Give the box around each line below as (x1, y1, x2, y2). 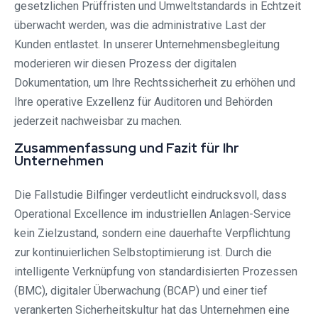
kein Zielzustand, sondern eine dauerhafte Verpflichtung (14, 226, 290, 241)
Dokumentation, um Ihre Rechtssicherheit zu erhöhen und (14, 76, 295, 90)
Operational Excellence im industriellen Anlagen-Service (14, 207, 291, 221)
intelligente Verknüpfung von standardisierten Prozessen (14, 265, 297, 279)
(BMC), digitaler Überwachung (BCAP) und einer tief (14, 284, 268, 298)
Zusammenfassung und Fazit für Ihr (14, 139, 239, 158)
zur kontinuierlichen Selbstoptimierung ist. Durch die (14, 246, 272, 260)
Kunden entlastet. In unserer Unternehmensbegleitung (14, 38, 280, 52)
